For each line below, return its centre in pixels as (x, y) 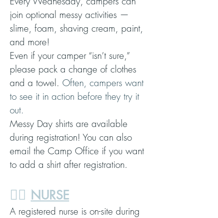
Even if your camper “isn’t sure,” (70, 55)
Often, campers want (103, 83)
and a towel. (36, 83)
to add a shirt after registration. (69, 164)
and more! (30, 42)
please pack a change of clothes (73, 69)
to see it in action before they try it (74, 96)
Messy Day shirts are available (69, 124)
